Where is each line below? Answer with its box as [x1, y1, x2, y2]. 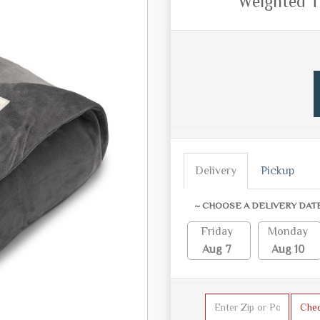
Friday [201, 224, 233, 238]
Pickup [261, 164, 294, 177]
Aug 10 [271, 242, 304, 256]
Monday [267, 224, 308, 238]
